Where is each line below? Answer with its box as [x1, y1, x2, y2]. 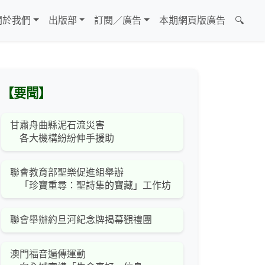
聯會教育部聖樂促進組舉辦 [10, 167, 124, 178]
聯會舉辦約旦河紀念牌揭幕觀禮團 [10, 215, 152, 225]
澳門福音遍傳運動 [10, 249, 86, 260]
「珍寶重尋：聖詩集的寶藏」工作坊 [10, 180, 171, 191]
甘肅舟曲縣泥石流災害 [10, 120, 105, 131]
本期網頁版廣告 [159, 15, 225, 26]
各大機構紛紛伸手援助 [10, 133, 114, 144]
